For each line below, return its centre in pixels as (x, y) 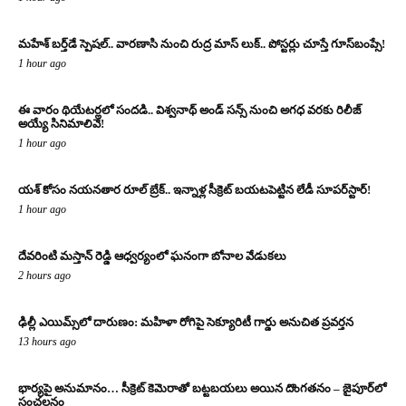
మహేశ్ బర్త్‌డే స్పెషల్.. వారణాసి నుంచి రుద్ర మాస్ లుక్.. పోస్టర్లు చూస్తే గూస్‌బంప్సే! (202, 44)
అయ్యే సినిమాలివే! (61, 124)
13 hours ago (47, 342)
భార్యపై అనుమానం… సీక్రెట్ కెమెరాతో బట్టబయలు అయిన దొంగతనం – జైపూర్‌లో (202, 389)
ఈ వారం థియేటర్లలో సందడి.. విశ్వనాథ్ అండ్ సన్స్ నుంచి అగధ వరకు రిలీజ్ (190, 111)
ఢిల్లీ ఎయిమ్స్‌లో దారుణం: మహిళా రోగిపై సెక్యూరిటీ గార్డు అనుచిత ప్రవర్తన (186, 323)
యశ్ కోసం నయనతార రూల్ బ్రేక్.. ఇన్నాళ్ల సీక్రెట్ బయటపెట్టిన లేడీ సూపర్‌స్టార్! (194, 190)
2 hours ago (44, 276)
